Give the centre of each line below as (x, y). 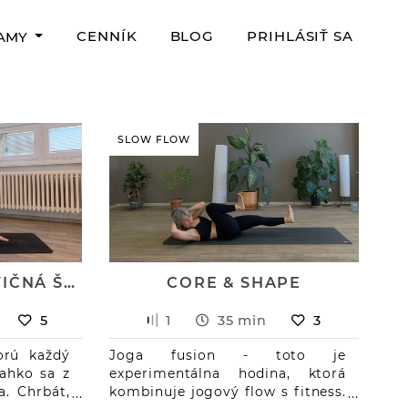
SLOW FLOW (154, 139)
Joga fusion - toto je (228, 355)
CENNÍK (107, 36)
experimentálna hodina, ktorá (228, 373)
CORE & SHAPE (235, 282)
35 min (242, 320)
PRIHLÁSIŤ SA (300, 36)
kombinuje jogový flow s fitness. (228, 391)
